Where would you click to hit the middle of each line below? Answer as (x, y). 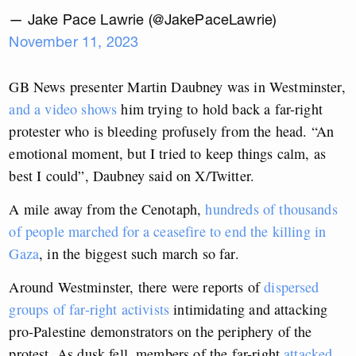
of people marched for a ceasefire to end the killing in (168, 232)
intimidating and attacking (249, 310)
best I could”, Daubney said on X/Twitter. (132, 176)
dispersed (292, 287)
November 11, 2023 (74, 42)
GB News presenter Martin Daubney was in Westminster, (177, 87)
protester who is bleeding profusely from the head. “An (172, 132)
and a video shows (63, 109)
